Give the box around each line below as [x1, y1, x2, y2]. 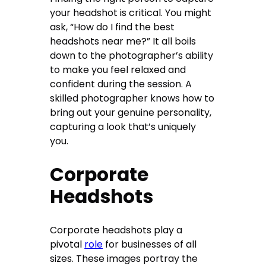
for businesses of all [103, 237, 197, 252]
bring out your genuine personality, [50, 106, 212, 120]
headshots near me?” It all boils [50, 34, 197, 49]
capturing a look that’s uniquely [50, 120, 197, 134]
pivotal [50, 237, 85, 252]
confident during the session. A [50, 77, 192, 91]
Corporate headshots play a [50, 223, 183, 237]
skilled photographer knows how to [50, 91, 215, 106]
